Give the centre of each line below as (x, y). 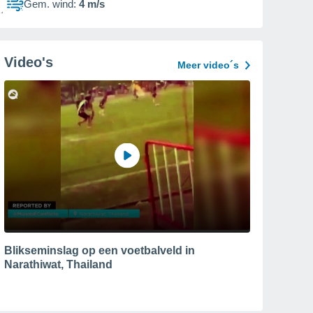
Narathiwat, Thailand (58, 264)
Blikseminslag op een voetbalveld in (100, 250)
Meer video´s (208, 65)
